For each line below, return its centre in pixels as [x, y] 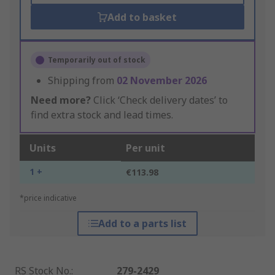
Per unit [145, 148]
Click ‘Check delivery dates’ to [159, 100]
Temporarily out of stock [97, 60]
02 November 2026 [162, 81]
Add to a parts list [142, 224]
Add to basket [142, 17]
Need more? [61, 100]
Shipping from [82, 81]
